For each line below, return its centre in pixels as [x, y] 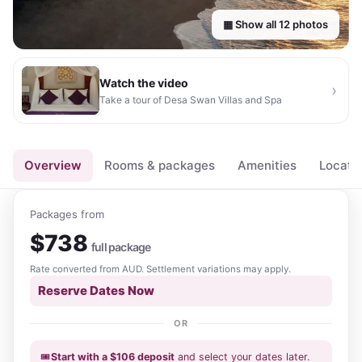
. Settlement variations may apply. [216, 269]
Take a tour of [132, 100]
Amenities [267, 165]
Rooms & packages [160, 165]
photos [309, 24]
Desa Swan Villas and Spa [223, 100]
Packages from [67, 214]
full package [121, 247]
